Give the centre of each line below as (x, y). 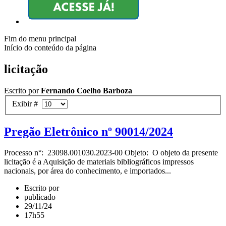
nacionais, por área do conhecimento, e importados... (88, 171)
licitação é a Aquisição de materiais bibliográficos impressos (99, 162)
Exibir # (27, 103)
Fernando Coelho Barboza (87, 91)
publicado (40, 197)
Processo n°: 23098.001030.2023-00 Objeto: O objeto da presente (111, 153)
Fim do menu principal (40, 39)
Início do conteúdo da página (50, 48)
